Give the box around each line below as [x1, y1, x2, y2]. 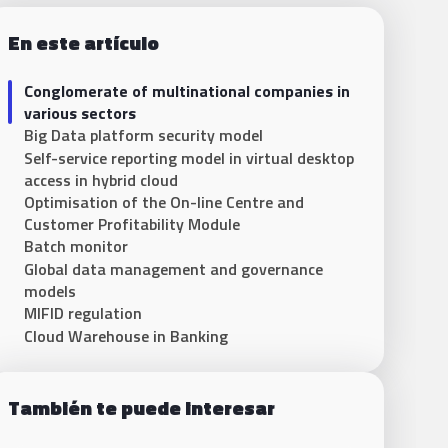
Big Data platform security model [24, 123, 263, 147]
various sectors [24, 101, 136, 125]
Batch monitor [24, 234, 128, 258]
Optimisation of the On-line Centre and [24, 190, 304, 214]
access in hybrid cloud [24, 168, 178, 192]
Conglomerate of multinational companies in [24, 79, 350, 103]
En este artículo [8, 27, 159, 58]
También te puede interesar [8, 392, 275, 423]
